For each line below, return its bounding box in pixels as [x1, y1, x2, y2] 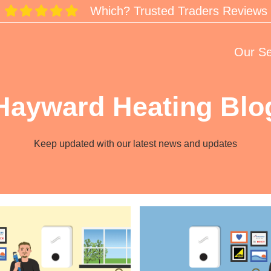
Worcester [139, 258, 183, 268]
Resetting [139, 209, 181, 219]
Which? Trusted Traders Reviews [79, 4, 267, 18]
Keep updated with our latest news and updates [34, 139, 237, 149]
